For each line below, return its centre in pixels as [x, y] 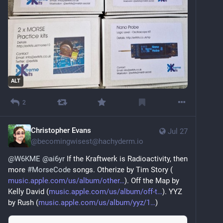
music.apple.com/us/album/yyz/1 [94, 203]
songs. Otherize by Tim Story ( [122, 170]
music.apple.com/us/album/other [64, 181]
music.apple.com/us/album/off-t [103, 192]
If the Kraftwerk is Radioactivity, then [126, 159]
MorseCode [51, 170]
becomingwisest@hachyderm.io [90, 142]
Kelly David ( [28, 192]
